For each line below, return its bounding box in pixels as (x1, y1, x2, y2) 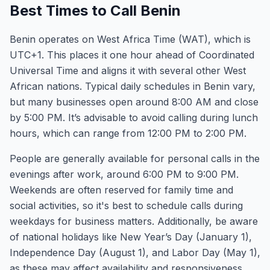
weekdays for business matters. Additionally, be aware (10, 215, 258, 227)
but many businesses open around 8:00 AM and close (10, 96, 259, 108)
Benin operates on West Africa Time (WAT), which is (10, 33, 251, 45)
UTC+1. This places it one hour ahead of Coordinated (10, 49, 254, 61)
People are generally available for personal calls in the (10, 152, 260, 165)
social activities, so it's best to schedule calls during (10, 199, 243, 212)
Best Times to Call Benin (10, 2, 181, 19)
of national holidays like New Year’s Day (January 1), (10, 231, 252, 243)
